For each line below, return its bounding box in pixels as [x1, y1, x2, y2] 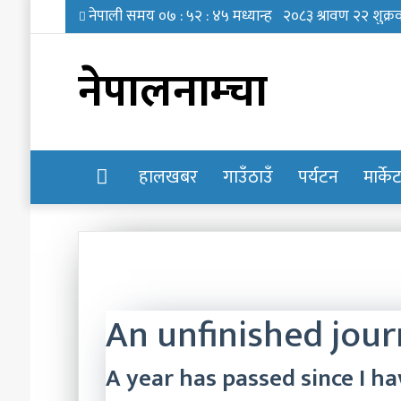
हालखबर [138, 162, 198, 192]
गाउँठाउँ [222, 162, 273, 192]
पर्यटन [297, 162, 338, 192]
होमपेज [107, 162, 155, 192]
